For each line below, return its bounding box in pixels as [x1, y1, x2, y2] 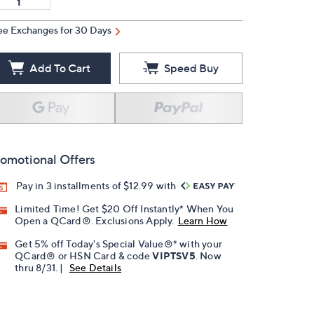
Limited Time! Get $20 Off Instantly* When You [15, 203, 234, 215]
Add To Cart [29, 61, 90, 75]
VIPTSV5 [152, 250, 196, 262]
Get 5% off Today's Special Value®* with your [15, 238, 223, 250]
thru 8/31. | [15, 261, 66, 274]
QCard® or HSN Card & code [15, 250, 153, 262]
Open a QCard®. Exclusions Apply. [15, 214, 175, 227]
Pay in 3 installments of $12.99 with [16, 179, 179, 191]
